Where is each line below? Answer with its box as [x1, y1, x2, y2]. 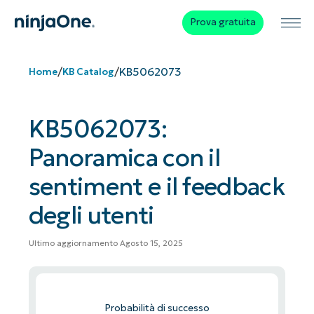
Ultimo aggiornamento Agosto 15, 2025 [28, 238, 183, 249]
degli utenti [28, 200, 154, 231]
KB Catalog [62, 65, 114, 78]
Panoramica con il [28, 142, 221, 173]
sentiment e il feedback [28, 171, 285, 202]
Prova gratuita [189, 16, 256, 29]
